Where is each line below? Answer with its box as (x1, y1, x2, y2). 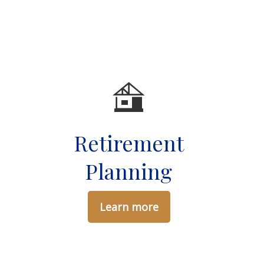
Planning (85, 156, 173, 185)
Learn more (99, 199, 159, 214)
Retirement (74, 128, 184, 157)
